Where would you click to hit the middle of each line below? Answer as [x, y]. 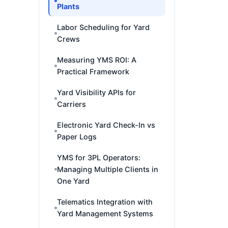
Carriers [72, 104]
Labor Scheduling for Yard [103, 27]
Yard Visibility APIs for [96, 92]
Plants [68, 6]
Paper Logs [77, 137]
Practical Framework [93, 72]
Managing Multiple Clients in [108, 169]
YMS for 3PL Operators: [99, 158]
